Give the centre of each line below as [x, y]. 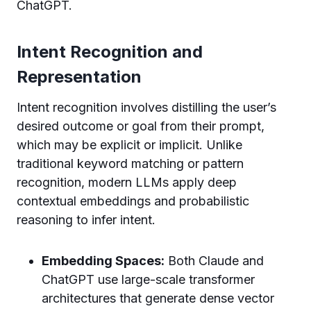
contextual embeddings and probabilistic [133, 201]
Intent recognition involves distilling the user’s [146, 107]
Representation [79, 77]
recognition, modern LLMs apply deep [127, 182]
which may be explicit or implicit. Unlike [129, 145]
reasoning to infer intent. [86, 220]
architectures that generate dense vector [158, 298]
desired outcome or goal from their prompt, [141, 126]
